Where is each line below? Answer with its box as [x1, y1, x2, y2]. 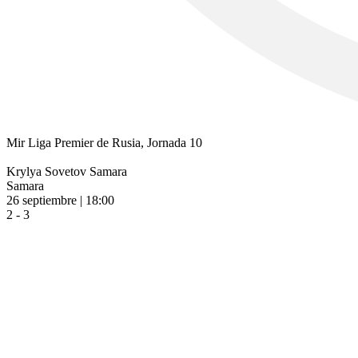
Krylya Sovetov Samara [6, 165, 127, 178]
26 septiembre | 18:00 [6, 193, 114, 207]
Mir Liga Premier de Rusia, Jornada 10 [6, 136, 202, 149]
